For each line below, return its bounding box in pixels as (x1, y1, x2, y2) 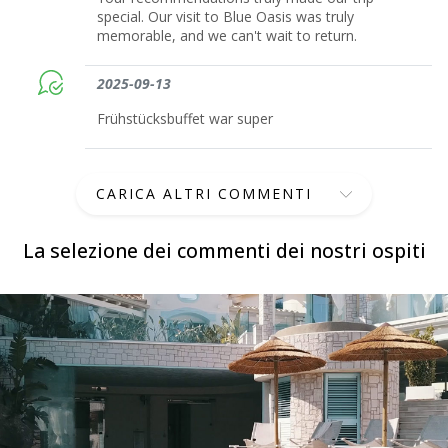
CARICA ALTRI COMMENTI (96, 183, 312, 203)
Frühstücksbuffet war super (97, 108, 274, 128)
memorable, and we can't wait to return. (97, 25, 358, 45)
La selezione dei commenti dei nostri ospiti (22, 236, 426, 264)
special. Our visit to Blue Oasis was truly (97, 6, 355, 26)
